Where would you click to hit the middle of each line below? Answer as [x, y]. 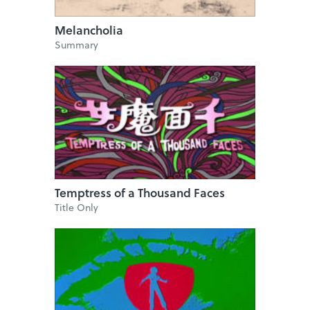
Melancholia [89, 30]
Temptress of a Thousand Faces [140, 193]
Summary [76, 45]
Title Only [76, 208]
